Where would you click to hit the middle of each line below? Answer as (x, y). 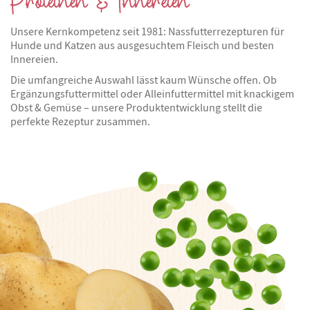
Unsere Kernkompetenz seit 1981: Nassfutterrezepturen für (147, 32)
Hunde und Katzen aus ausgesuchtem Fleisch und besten (142, 46)
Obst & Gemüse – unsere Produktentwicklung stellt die (136, 108)
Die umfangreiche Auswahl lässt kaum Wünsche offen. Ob (144, 81)
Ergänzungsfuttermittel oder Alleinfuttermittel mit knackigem (152, 94)
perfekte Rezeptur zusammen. (80, 122)
